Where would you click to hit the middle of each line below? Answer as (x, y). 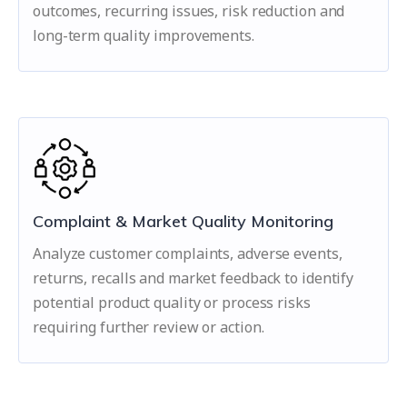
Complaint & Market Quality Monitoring (183, 221)
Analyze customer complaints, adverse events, (188, 253)
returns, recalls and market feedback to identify (194, 278)
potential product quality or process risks (172, 303)
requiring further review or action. (149, 327)
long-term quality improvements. (144, 35)
